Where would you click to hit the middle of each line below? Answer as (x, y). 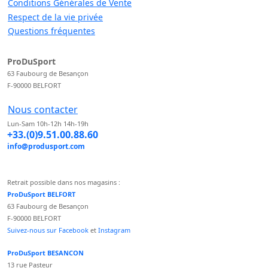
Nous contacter (43, 110)
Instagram (114, 230)
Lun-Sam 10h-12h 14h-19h (48, 124)
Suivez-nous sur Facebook (48, 230)
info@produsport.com (46, 147)
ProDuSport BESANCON (45, 253)
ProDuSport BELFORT (41, 194)
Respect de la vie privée (55, 17)
